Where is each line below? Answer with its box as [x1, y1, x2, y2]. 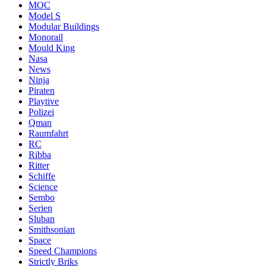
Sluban [28, 214, 55, 224]
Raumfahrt [28, 128, 68, 139]
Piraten [28, 85, 55, 96]
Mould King [28, 43, 75, 53]
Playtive [28, 96, 59, 107]
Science [28, 182, 58, 192]
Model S [28, 11, 61, 21]
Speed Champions [28, 246, 97, 256]
